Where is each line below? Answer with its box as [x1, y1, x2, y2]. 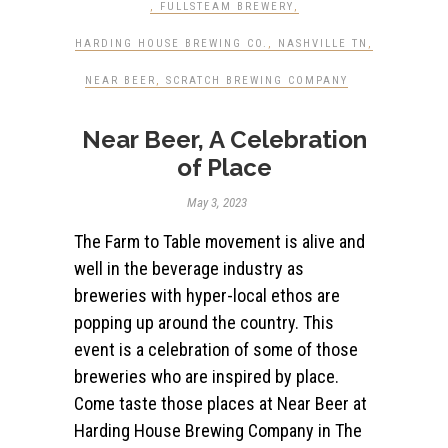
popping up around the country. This [74, 312, 334, 333]
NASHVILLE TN [278, 37, 368, 50]
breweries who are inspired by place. [74, 366, 339, 387]
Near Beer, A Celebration [81, 125, 367, 154]
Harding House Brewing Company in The [74, 420, 362, 441]
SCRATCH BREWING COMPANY [166, 74, 348, 87]
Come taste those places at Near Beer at [74, 393, 367, 414]
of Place [176, 153, 272, 182]
